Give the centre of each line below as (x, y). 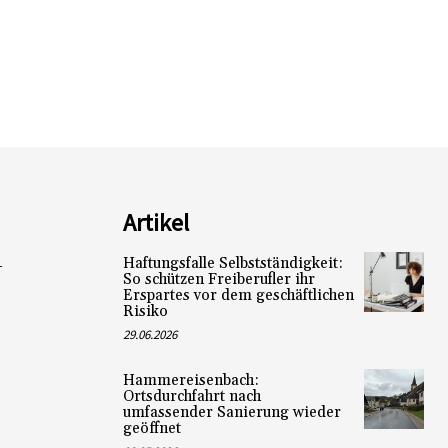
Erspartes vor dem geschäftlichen (238, 296)
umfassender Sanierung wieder (231, 413)
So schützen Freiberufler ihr (218, 280)
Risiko (145, 312)
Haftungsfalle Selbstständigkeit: (232, 264)
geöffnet (151, 429)
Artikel (155, 223)
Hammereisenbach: (190, 381)
